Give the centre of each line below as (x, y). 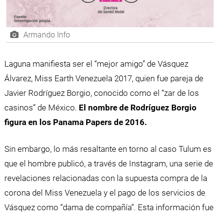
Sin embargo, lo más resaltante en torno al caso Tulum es (108, 149)
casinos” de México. (40, 107)
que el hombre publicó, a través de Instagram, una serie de (109, 164)
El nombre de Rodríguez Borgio (136, 107)
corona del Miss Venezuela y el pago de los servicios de (105, 193)
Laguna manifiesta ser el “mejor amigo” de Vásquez (96, 64)
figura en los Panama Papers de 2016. (75, 122)
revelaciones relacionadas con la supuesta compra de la (106, 178)
